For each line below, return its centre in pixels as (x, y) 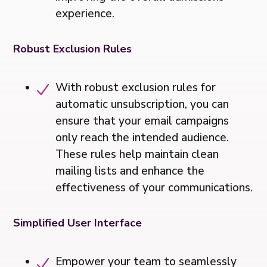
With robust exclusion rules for (136, 88)
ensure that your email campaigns (142, 121)
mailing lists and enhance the (130, 171)
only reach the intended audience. (142, 138)
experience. (85, 14)
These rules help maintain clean (137, 155)
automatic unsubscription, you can (142, 105)
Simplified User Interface (78, 223)
